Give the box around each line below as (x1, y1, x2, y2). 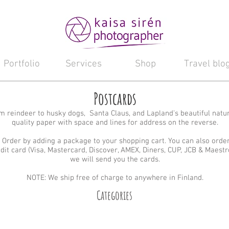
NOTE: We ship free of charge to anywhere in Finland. (26, 173, 203, 182)
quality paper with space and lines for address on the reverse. (11, 118, 218, 127)
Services (65, 58, 102, 70)
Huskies (72, 211, 99, 220)
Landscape (127, 211, 163, 220)
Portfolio (4, 58, 40, 70)
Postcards (93, 87, 136, 109)
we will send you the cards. (70, 154, 160, 164)
